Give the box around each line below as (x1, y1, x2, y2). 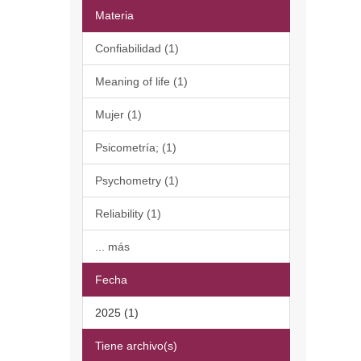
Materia (95, 9, 134, 22)
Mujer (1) (95, 108, 142, 121)
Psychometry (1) (95, 174, 179, 187)
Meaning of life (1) (95, 75, 188, 88)
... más (95, 240, 130, 253)
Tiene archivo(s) (95, 339, 177, 352)
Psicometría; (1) (95, 141, 176, 154)
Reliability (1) (95, 207, 161, 220)
